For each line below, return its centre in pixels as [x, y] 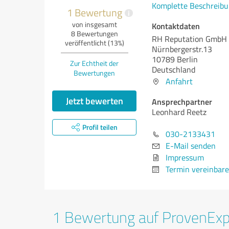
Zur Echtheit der [94, 63]
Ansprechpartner [182, 101]
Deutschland [174, 70]
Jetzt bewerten [94, 101]
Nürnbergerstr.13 [182, 49]
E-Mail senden [191, 146]
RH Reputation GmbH [189, 39]
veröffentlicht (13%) [94, 43]
